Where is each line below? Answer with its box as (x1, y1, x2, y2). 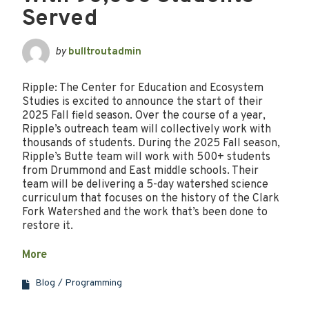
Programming (65, 277, 122, 289)
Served (22, 4, 98, 34)
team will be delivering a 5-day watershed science (22, 177, 268, 192)
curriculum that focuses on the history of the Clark (22, 191, 279, 206)
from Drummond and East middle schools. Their (22, 163, 259, 178)
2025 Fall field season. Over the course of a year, (22, 108, 266, 123)
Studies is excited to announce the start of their (22, 94, 263, 109)
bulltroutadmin (68, 45, 141, 59)
